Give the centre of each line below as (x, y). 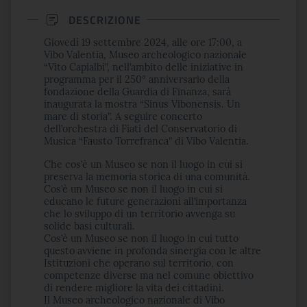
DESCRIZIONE (105, 20)
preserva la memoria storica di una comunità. (147, 177)
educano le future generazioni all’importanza (145, 201)
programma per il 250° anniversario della (137, 79)
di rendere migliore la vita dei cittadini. (134, 288)
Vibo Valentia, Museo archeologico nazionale (145, 55)
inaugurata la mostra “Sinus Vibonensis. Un (142, 104)
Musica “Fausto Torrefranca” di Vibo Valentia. (146, 141)
